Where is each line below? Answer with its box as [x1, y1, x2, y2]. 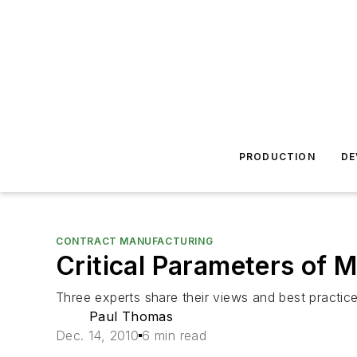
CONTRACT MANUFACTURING [56, 235, 214, 247]
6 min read [142, 328, 207, 343]
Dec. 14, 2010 [56, 328, 139, 343]
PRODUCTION [238, 151, 316, 163]
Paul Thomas [88, 308, 174, 324]
